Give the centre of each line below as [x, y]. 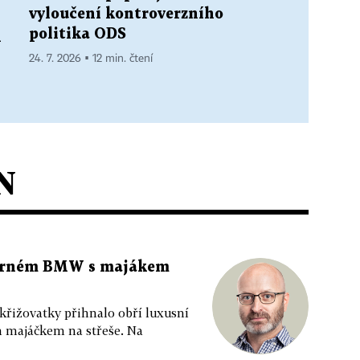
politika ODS [78, 34]
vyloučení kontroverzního [126, 14]
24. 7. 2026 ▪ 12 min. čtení [91, 58]
